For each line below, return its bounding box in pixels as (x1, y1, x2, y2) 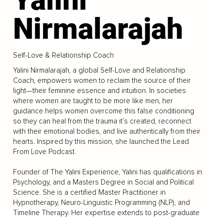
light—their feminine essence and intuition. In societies (13, 86, 186, 95)
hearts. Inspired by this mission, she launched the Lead (13, 137, 189, 146)
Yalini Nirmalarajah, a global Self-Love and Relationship (13, 66, 186, 75)
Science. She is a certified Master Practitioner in (13, 188, 166, 197)
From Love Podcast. (13, 147, 76, 156)
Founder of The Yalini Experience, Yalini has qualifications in (13, 168, 202, 176)
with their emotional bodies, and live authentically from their (13, 127, 201, 136)
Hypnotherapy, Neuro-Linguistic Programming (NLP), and (13, 198, 190, 207)
